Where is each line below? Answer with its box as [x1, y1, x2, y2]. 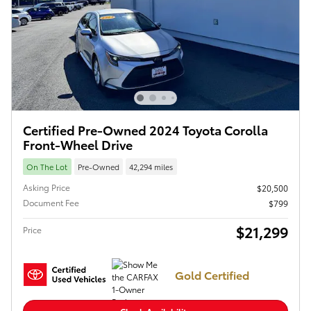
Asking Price [23, 180, 70, 193]
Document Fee [23, 196, 79, 208]
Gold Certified [175, 267, 249, 283]
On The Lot [26, 160, 68, 172]
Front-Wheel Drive [23, 135, 133, 153]
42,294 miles [129, 160, 174, 172]
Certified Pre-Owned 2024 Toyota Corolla [23, 121, 268, 139]
